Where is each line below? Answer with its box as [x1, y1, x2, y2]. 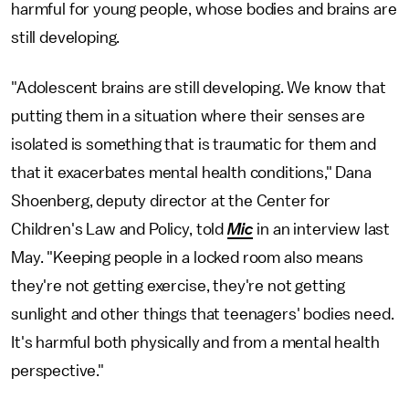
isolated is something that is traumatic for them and [11, 135, 376, 152]
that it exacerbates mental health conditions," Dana [11, 163, 372, 181]
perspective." [11, 362, 104, 379]
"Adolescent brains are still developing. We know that [11, 79, 386, 96]
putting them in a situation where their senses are [11, 107, 365, 124]
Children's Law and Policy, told [11, 220, 227, 237]
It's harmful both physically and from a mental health [11, 333, 380, 351]
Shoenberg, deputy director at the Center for [11, 192, 330, 209]
